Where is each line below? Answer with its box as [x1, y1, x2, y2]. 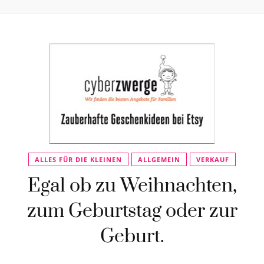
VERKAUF [196, 155, 229, 164]
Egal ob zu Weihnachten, [27, 174, 237, 198]
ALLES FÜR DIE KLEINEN [35, 155, 122, 164]
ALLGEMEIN [138, 155, 180, 164]
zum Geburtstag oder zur [27, 199, 237, 223]
